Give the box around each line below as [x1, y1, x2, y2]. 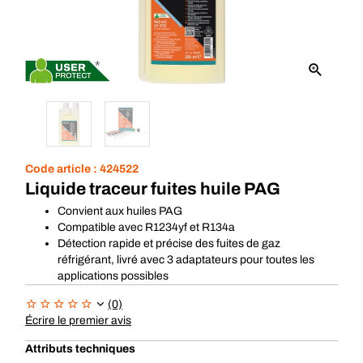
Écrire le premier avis [25, 314, 131, 327]
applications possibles [58, 270, 169, 282]
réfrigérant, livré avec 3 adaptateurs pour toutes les [58, 254, 314, 266]
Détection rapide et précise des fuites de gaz [58, 237, 280, 250]
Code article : [25, 163, 100, 175]
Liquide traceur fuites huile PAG [25, 180, 280, 198]
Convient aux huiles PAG [58, 205, 182, 217]
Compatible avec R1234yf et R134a [58, 221, 235, 233]
